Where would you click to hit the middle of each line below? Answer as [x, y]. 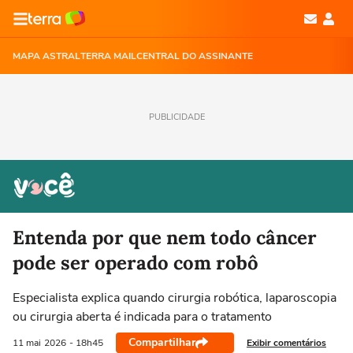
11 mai [27, 343]
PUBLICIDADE [176, 117]
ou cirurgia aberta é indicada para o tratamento [142, 317]
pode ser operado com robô [136, 263]
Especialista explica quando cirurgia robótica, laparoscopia [175, 298]
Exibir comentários [286, 342]
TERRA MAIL [108, 56]
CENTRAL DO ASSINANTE [195, 56]
